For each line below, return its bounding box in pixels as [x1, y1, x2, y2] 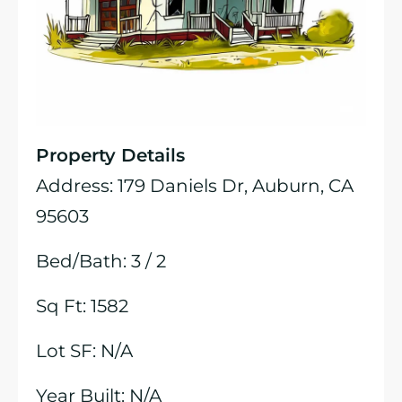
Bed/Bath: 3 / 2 [36, 250, 166, 272]
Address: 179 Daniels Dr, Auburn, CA [36, 175, 354, 197]
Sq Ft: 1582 [36, 295, 128, 317]
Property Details [36, 144, 185, 166]
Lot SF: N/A [36, 340, 133, 362]
